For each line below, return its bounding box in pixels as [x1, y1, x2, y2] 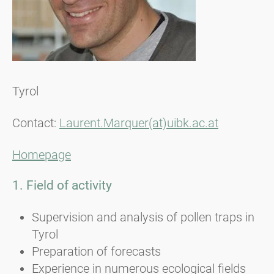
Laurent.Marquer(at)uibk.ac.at [59, 115, 218, 130]
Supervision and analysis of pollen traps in [32, 210, 254, 225]
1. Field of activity [12, 177, 112, 193]
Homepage [12, 147, 71, 162]
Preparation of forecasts [32, 244, 161, 259]
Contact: [12, 115, 59, 130]
